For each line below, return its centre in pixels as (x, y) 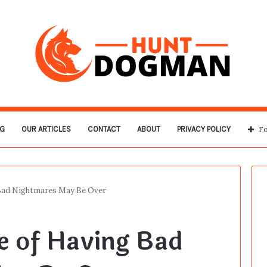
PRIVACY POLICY (204, 129)
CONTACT (104, 129)
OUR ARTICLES (46, 129)
